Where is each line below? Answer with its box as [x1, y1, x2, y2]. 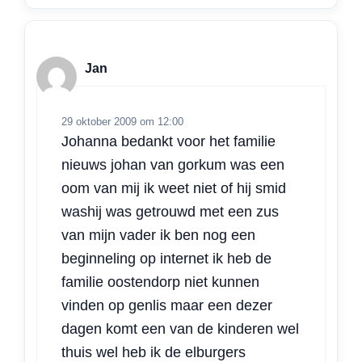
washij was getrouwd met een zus [61, 204, 279, 221]
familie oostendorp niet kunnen [61, 274, 259, 291]
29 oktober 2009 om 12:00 [61, 116, 183, 128]
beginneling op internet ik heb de [61, 250, 271, 267]
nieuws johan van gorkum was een [61, 157, 284, 174]
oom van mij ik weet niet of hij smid [61, 180, 286, 197]
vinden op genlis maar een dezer [61, 297, 272, 314]
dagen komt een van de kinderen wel [61, 321, 299, 338]
